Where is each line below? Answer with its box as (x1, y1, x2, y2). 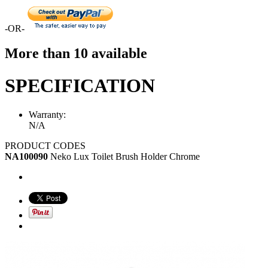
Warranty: (29, 109, 66, 120)
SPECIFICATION (5, 74, 155, 96)
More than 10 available (5, 45, 147, 62)
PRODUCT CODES (5, 141, 86, 151)
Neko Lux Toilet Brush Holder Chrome (50, 151, 200, 162)
